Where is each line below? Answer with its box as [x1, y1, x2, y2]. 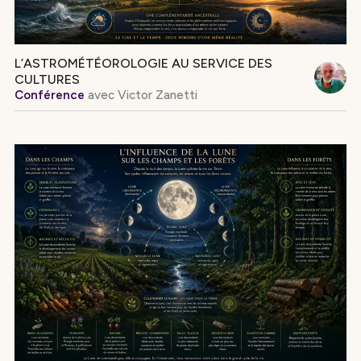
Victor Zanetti [114, 87, 197, 102]
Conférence [14, 87, 85, 102]
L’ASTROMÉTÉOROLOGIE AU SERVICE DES [14, 55, 272, 71]
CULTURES [14, 71, 80, 87]
